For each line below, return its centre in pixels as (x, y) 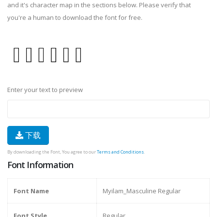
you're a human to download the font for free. (75, 17)
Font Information (40, 165)
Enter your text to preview (45, 90)
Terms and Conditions (120, 152)
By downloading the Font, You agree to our (52, 152)
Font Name (31, 191)
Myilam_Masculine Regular (142, 191)
